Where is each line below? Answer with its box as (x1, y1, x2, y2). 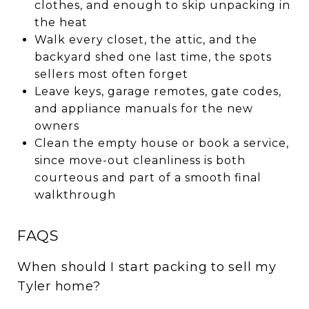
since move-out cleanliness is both (34, 153, 246, 167)
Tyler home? (17, 278, 101, 294)
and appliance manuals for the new (34, 101, 253, 115)
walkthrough (34, 188, 116, 201)
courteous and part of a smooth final (34, 170, 261, 184)
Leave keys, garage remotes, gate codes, (34, 84, 281, 98)
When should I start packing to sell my (17, 259, 277, 275)
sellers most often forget (34, 67, 188, 81)
